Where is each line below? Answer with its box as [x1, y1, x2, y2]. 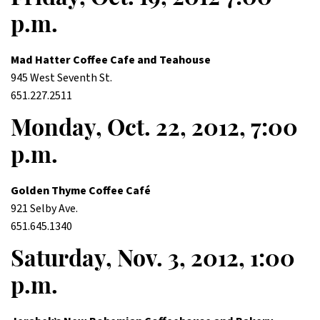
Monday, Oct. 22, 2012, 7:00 [11, 119, 298, 141]
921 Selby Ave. [11, 201, 78, 216]
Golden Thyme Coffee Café [11, 183, 151, 199]
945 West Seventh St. [11, 70, 112, 86]
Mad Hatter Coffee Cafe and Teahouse [11, 52, 211, 68]
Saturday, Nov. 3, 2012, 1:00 [11, 249, 295, 272]
